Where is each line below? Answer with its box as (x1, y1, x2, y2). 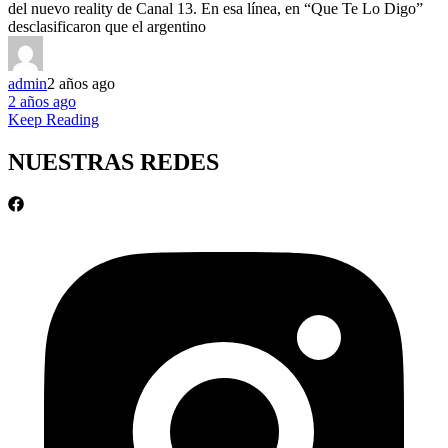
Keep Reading (8, 111, 99, 129)
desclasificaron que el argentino (8, 18, 206, 36)
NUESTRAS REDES (8, 149, 219, 176)
